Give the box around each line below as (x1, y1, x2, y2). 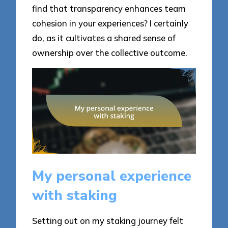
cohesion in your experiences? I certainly (32, 18, 189, 29)
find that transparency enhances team (32, 3, 186, 14)
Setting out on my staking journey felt (32, 215, 184, 226)
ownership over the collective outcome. (32, 47, 188, 59)
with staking (32, 186, 118, 206)
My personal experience (32, 166, 192, 186)
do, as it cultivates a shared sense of (32, 33, 176, 44)
